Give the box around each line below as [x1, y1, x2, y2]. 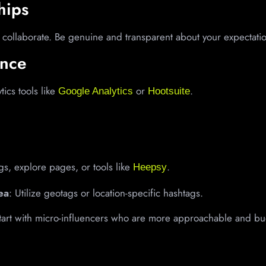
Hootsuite [148, 85, 190, 97]
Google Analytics [58, 85, 133, 97]
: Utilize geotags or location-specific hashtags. [9, 185, 203, 200]
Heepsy [133, 161, 167, 173]
